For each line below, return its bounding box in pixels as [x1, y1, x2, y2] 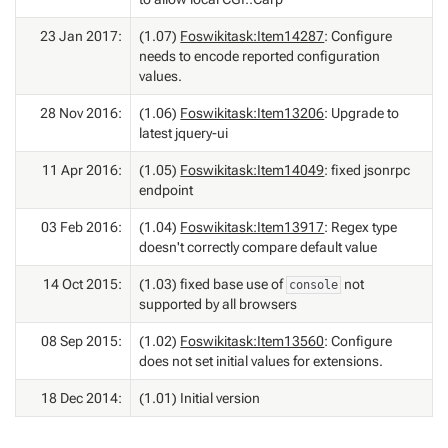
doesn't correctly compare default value [139, 238, 378, 255]
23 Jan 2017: [39, 27, 122, 44]
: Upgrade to [324, 104, 400, 121]
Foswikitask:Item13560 [180, 332, 325, 349]
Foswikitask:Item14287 [180, 27, 325, 44]
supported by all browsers [139, 295, 298, 312]
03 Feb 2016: [40, 218, 122, 235]
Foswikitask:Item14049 [180, 161, 325, 178]
